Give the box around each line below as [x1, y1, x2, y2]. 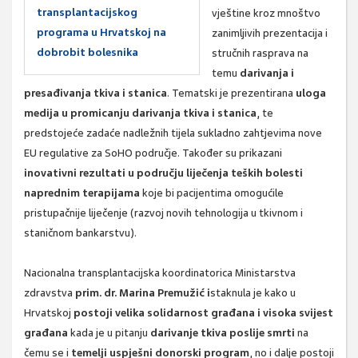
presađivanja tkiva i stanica [24, 86, 167, 101]
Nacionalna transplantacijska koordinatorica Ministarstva [24, 266, 296, 280]
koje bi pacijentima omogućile [140, 186, 284, 201]
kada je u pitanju [68, 326, 150, 340]
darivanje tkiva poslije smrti [150, 326, 295, 340]
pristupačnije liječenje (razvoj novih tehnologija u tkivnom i [24, 206, 303, 221]
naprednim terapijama [24, 186, 140, 201]
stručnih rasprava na [212, 46, 308, 61]
